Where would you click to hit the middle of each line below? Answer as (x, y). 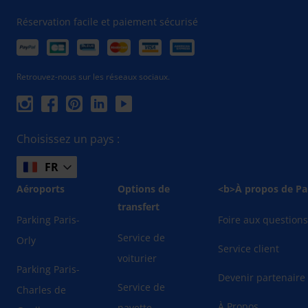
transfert (138, 207)
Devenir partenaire (262, 278)
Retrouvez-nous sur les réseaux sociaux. (93, 77)
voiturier (137, 258)
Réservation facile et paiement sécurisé (107, 22)
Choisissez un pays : (68, 139)
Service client (249, 249)
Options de (143, 189)
